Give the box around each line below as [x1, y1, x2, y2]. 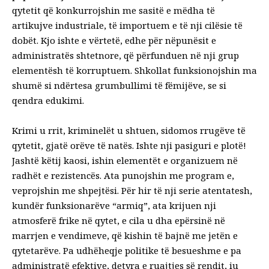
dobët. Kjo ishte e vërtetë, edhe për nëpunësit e [12, 34, 216, 46]
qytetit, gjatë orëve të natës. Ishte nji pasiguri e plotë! [12, 139, 246, 151]
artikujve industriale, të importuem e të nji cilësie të [12, 19, 243, 31]
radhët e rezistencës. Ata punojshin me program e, [12, 169, 234, 181]
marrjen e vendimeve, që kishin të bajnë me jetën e [12, 229, 238, 241]
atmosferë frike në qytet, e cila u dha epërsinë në [12, 214, 225, 226]
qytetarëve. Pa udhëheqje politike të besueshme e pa [12, 244, 241, 256]
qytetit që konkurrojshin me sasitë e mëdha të [12, 4, 215, 16]
